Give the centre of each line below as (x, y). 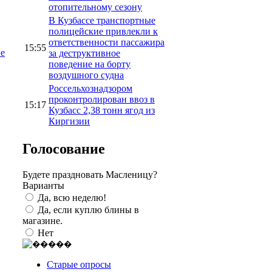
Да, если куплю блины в (88, 209)
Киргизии (69, 121)
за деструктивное (84, 53)
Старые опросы (79, 264)
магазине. (42, 220)
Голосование (64, 148)
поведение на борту (90, 64)
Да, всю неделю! (72, 197)
